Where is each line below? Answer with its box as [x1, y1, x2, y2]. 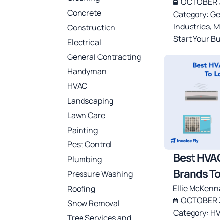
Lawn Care [67, 110, 105, 121]
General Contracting [67, 51, 141, 62]
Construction [67, 22, 115, 33]
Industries [173, 21, 210, 32]
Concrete [67, 7, 101, 19]
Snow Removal [67, 197, 120, 209]
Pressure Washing [67, 168, 133, 179]
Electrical [67, 36, 101, 48]
